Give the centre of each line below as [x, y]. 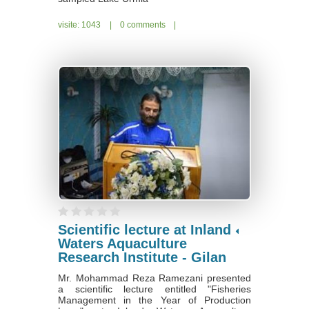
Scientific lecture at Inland [144, 229]
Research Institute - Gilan [142, 257]
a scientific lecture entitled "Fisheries [154, 289]
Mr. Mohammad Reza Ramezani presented [154, 278]
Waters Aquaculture [122, 243]
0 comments [143, 24]
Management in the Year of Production [154, 300]
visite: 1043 [80, 24]
